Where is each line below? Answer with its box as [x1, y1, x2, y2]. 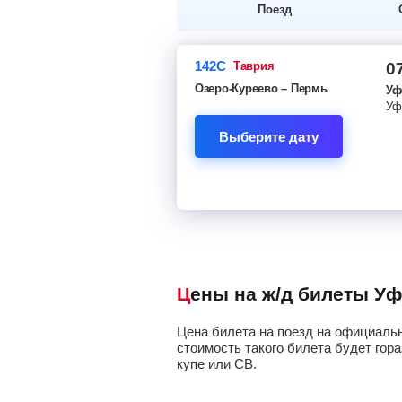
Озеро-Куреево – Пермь [195, 82, 328, 95]
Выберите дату [219, 128, 319, 144]
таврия [240, 59, 275, 73]
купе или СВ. [177, 356, 257, 371]
